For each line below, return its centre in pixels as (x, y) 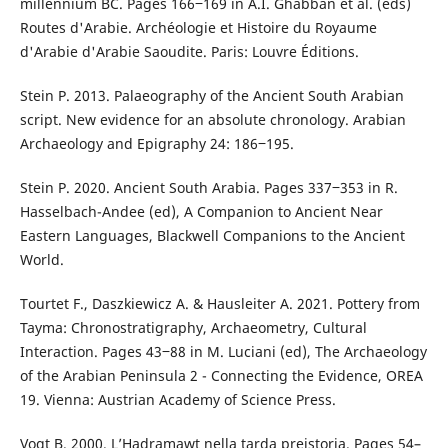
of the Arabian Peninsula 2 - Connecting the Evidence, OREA (221, 376)
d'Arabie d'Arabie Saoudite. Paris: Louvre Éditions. (189, 51)
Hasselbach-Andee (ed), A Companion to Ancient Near (201, 212)
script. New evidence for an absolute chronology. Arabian (212, 120)
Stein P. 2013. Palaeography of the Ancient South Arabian (211, 96)
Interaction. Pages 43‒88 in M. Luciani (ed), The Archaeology (223, 352)
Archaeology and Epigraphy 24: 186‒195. (156, 144)
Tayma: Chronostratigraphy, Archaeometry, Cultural (193, 328)
